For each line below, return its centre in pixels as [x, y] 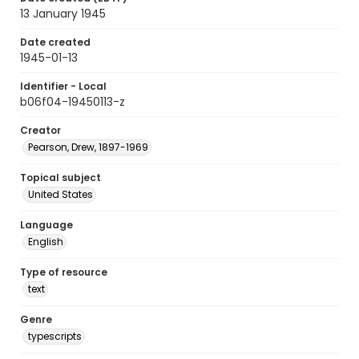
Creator [40, 130]
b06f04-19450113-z [73, 102]
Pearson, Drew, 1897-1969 [88, 147]
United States [61, 194]
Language [46, 225]
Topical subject [61, 177]
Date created [55, 42]
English [46, 242]
